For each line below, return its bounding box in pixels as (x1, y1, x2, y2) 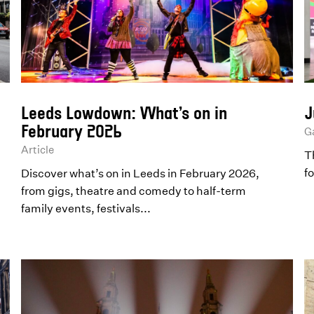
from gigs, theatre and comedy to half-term (21, 183, 247, 198)
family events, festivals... (21, 200, 151, 215)
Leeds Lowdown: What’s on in (21, 102, 228, 123)
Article (21, 142, 55, 156)
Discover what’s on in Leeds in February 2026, (21, 165, 260, 180)
